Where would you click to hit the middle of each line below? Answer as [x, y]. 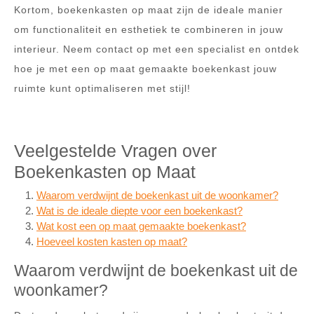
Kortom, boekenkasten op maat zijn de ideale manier [149, 9]
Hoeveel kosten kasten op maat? [112, 241]
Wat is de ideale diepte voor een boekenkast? [139, 210]
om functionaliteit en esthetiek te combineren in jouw [149, 29]
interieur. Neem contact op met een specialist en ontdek [157, 49]
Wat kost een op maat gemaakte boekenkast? [141, 226]
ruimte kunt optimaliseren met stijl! [102, 88]
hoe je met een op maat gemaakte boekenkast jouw [145, 68]
